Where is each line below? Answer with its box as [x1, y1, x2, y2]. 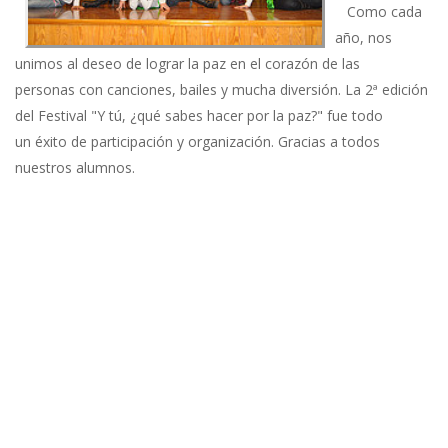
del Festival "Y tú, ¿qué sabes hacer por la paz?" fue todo [15, 106, 383, 125]
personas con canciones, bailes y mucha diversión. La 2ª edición [15, 80, 428, 99]
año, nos [335, 28, 392, 47]
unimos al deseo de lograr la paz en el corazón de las [15, 54, 360, 73]
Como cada [335, 2, 422, 21]
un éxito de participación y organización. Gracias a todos [15, 132, 380, 151]
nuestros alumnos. [15, 158, 139, 177]
